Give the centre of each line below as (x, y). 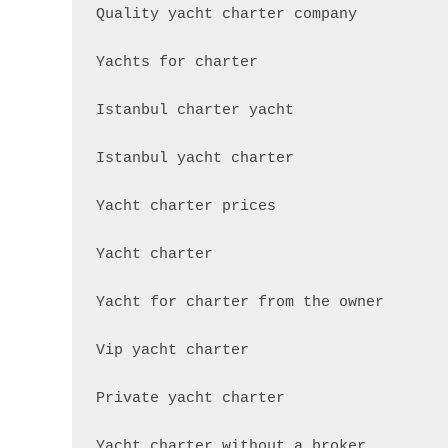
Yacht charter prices (186, 206)
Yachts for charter (177, 62)
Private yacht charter (190, 398)
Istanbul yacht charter (195, 158)
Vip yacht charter (172, 350)
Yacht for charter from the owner (240, 302)
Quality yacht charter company (226, 14)
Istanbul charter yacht (195, 110)
